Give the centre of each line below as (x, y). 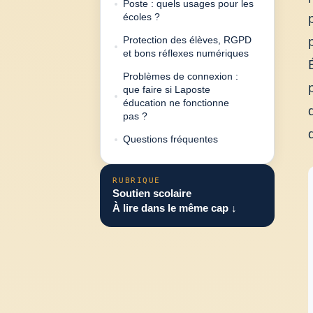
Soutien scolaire (152, 194)
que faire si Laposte (167, 90)
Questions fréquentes (171, 139)
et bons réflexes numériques (186, 53)
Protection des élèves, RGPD (188, 40)
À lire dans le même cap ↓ (175, 209)
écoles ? (142, 17)
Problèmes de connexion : (181, 77)
